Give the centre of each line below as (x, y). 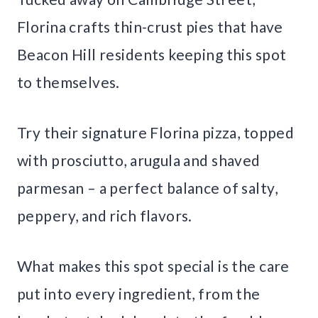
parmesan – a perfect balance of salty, (147, 188)
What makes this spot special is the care (153, 266)
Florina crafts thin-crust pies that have (150, 27)
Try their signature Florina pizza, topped (156, 133)
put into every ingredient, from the (139, 294)
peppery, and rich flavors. (105, 216)
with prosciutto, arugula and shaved (139, 160)
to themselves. (68, 82)
